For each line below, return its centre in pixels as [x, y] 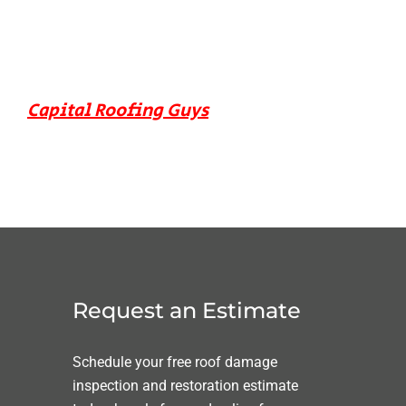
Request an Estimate [187, 310]
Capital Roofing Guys [118, 111]
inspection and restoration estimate [185, 385]
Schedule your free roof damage [175, 362]
